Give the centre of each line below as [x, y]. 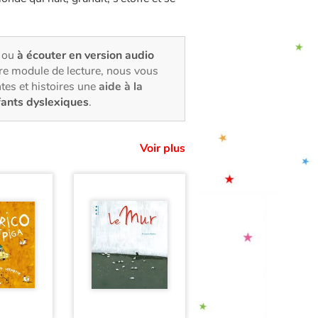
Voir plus [163, 149]
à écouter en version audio [86, 56]
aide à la [121, 87]
